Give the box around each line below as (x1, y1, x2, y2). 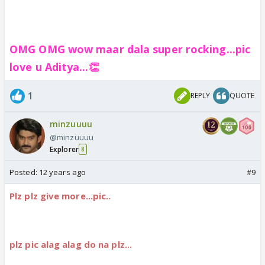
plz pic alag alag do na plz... (9, 238, 132, 250)
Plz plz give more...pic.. (9, 189, 111, 202)
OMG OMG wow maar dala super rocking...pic (9, 41, 251, 56)
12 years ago (38, 166, 86, 177)
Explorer (50, 144, 79, 154)
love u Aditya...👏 (9, 59, 99, 74)
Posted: (9, 166, 39, 177)
